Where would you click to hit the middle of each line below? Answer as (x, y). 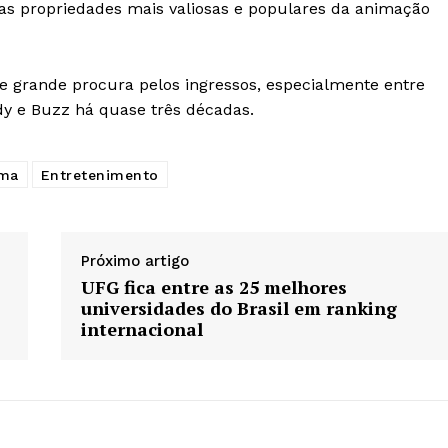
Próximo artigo (134, 261)
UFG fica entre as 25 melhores (213, 287)
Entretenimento (99, 175)
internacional (141, 329)
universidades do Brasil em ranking (238, 308)
